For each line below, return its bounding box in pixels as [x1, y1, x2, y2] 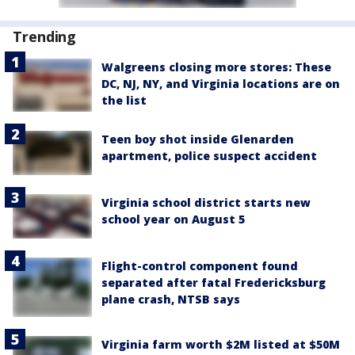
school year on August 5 [101, 212, 245, 227]
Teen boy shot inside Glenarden [101, 131, 294, 147]
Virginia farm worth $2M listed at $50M [101, 337, 340, 353]
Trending [13, 27, 77, 47]
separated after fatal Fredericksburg [101, 275, 326, 291]
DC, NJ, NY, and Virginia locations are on [101, 76, 340, 92]
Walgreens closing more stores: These [101, 59, 331, 75]
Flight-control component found [101, 258, 298, 274]
